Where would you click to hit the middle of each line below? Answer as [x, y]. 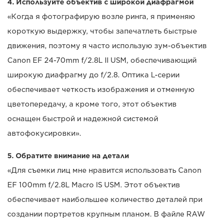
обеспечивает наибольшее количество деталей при [105, 200]
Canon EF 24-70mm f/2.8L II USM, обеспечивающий [102, 61]
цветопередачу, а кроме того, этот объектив [92, 104]
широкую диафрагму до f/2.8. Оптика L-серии [93, 75]
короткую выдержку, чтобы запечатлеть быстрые [102, 31]
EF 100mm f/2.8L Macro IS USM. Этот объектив [94, 185]
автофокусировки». [44, 134]
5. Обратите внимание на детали [68, 156]
